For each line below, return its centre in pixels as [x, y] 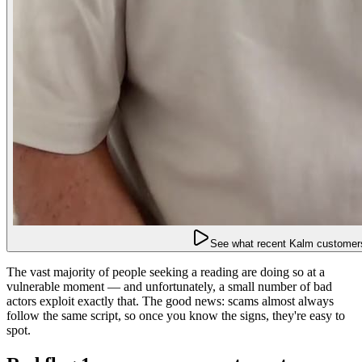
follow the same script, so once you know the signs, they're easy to [176, 315]
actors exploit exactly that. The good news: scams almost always [170, 301]
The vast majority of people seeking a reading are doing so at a [166, 271]
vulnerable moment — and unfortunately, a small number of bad [169, 286]
